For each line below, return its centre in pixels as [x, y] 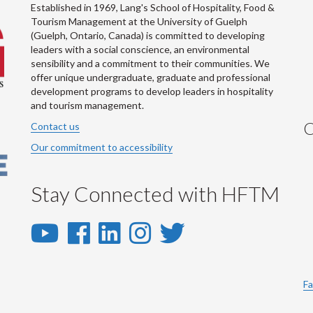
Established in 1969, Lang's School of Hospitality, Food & [153, 7]
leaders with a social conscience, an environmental [140, 49]
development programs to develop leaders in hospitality [152, 91]
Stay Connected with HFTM [155, 194]
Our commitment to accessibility [102, 147]
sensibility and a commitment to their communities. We [150, 63]
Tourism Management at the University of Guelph [139, 21]
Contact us [55, 126]
